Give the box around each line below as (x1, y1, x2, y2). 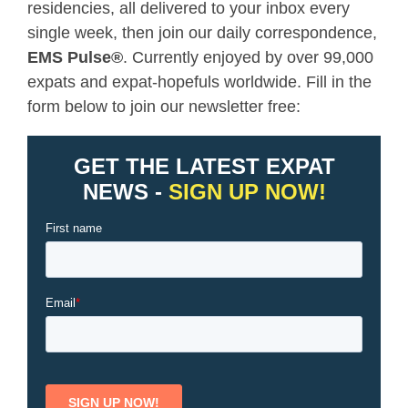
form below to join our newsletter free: (27, 97, 301, 117)
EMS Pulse (27, 48, 111, 67)
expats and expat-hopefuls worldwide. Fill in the (27, 73, 372, 92)
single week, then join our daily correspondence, (27, 24, 377, 43)
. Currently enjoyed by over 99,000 (123, 48, 373, 67)
